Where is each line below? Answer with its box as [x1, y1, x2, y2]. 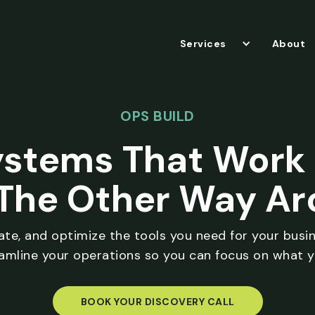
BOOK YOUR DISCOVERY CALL [80, 295, 235, 308]
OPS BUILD [120, 107, 195, 125]
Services [179, 37, 226, 50]
